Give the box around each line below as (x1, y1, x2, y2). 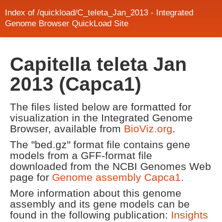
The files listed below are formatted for (10, 101, 191, 112)
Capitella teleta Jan (10, 54, 187, 75)
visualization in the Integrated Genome (10, 112, 193, 123)
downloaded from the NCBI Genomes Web (10, 161, 211, 172)
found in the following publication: (10, 209, 171, 221)
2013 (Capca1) (10, 73, 141, 95)
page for (10, 171, 52, 183)
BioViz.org (124, 123, 172, 134)
